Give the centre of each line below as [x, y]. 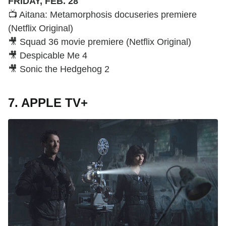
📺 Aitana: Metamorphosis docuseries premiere [102, 14]
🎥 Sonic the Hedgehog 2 [59, 69]
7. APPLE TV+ [48, 102]
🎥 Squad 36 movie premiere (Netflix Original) [100, 42]
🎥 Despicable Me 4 [48, 55]
